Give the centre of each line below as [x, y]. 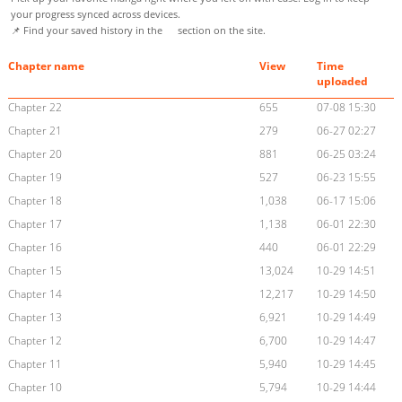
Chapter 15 [35, 271]
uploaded [343, 82]
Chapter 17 [35, 224]
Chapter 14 [35, 294]
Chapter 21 [35, 131]
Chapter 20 [35, 154]
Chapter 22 [35, 108]
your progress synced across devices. [96, 14]
